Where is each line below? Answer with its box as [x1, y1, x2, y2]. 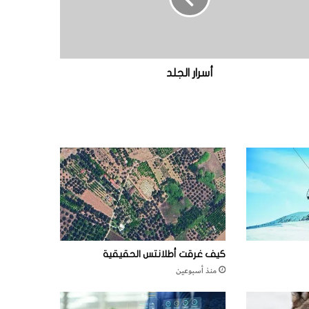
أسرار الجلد [166, 67, 213, 79]
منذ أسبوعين [176, 264, 217, 278]
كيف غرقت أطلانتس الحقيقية [103, 249, 226, 260]
